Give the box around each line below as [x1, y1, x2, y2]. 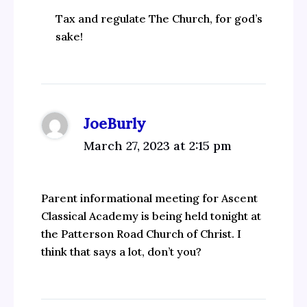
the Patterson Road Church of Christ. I [40, 226, 241, 241]
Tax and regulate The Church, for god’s [56, 11, 263, 25]
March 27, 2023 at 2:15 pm [83, 137, 232, 153]
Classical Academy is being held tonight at [40, 208, 261, 223]
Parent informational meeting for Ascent [40, 191, 258, 205]
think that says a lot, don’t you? [40, 244, 201, 258]
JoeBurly [83, 113, 146, 133]
